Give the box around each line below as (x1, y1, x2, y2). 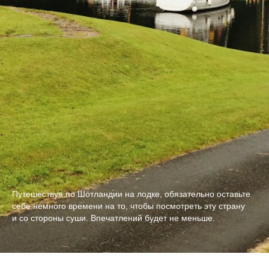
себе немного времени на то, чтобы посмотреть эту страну (12, 201, 245, 211)
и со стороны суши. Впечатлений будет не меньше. (12, 213, 215, 223)
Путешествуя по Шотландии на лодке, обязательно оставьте (12, 189, 250, 199)
